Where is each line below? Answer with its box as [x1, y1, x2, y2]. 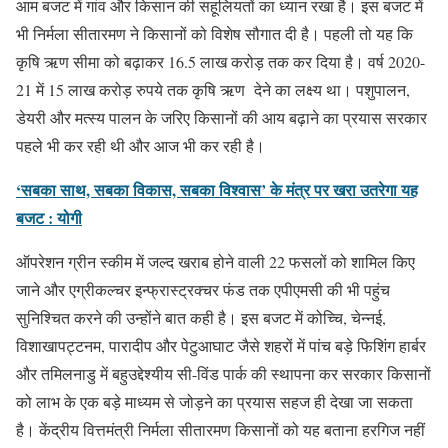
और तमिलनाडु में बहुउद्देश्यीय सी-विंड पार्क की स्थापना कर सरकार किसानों [16, 362, 431, 384]
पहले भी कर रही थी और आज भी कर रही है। [16, 134, 265, 156]
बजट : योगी [16, 205, 82, 229]
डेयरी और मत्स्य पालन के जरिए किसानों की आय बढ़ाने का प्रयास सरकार [16, 106, 427, 128]
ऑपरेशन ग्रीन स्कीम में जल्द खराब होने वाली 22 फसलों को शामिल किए [16, 250, 415, 272]
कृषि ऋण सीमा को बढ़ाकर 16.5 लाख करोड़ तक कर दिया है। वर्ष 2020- [16, 50, 425, 72]
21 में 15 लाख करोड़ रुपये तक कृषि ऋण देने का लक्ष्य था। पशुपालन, [16, 78, 410, 100]
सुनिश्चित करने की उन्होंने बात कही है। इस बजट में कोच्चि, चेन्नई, [16, 306, 386, 328]
